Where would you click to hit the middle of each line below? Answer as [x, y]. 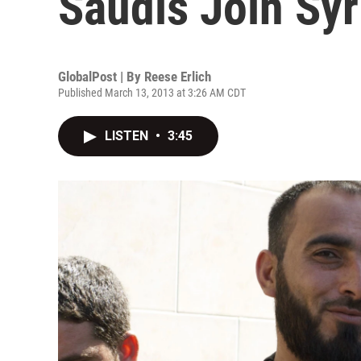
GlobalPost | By [101, 77]
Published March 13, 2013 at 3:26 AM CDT [152, 93]
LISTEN [128, 136]
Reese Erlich [178, 77]
